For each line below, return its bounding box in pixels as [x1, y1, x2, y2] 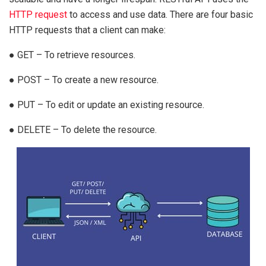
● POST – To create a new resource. [9, 74, 159, 86]
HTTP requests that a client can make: [9, 24, 166, 36]
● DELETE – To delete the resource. [9, 124, 157, 136]
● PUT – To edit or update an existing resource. [9, 99, 204, 111]
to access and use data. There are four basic [67, 9, 253, 21]
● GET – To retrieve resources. [9, 49, 135, 61]
